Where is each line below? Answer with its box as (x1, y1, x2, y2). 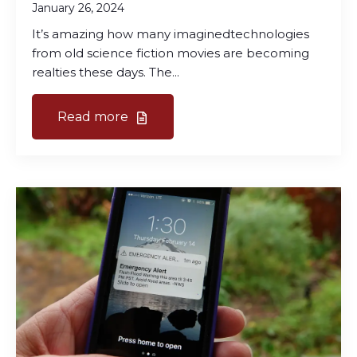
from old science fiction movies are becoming (32, 45, 309, 61)
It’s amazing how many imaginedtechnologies (32, 25, 309, 41)
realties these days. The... (32, 64, 179, 80)
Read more (57, 108, 131, 124)
